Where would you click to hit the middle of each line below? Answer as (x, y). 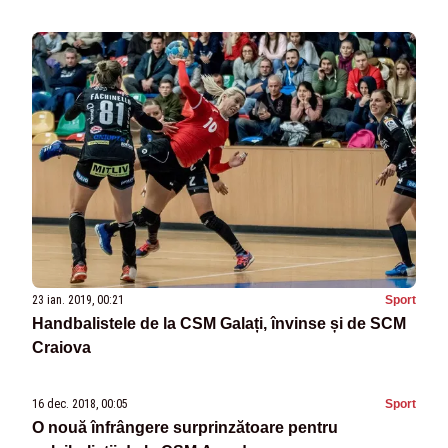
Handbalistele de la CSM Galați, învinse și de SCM (219, 324)
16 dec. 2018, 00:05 (80, 404)
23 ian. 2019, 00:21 (78, 300)
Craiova (61, 348)
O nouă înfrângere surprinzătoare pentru (185, 428)
